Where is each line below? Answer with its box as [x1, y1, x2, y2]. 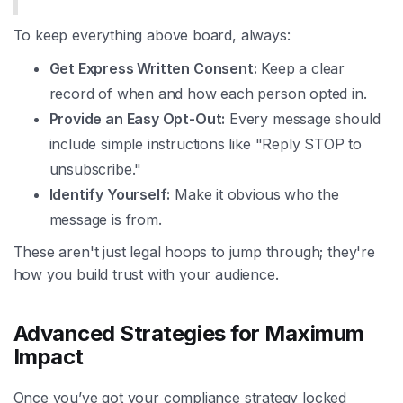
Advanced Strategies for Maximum [13, 319, 364, 346]
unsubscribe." [49, 159, 142, 178]
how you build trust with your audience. [13, 264, 279, 283]
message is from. [49, 210, 162, 228]
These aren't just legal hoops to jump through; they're [13, 242, 375, 261]
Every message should [225, 109, 381, 128]
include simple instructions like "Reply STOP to [49, 134, 363, 153]
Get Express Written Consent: [49, 58, 257, 77]
